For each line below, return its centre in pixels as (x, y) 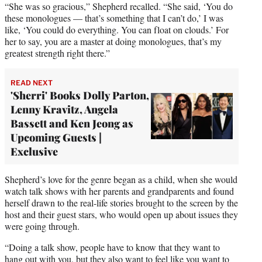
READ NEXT (32, 82)
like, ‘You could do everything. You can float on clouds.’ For (117, 29)
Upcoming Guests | (56, 137)
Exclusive (34, 151)
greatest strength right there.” (57, 53)
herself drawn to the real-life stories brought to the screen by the (121, 202)
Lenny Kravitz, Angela (64, 109)
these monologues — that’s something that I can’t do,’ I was (114, 18)
